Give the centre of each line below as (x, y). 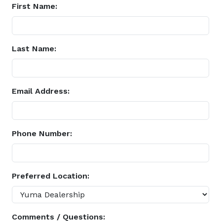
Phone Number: (42, 133)
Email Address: (41, 91)
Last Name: (34, 49)
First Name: (35, 6)
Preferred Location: (51, 176)
